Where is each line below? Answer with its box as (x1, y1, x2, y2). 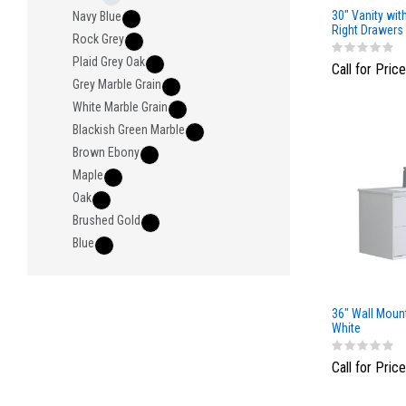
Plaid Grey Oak (72, 54, 145, 69)
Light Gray (332, 37, 382, 53)
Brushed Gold (72, 213, 140, 227)
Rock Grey (72, 32, 124, 46)
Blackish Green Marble (72, 122, 185, 137)
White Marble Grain (72, 100, 168, 114)
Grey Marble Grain (72, 77, 161, 92)
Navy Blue (72, 9, 121, 24)
